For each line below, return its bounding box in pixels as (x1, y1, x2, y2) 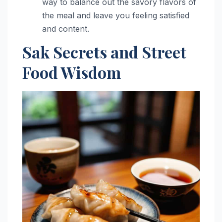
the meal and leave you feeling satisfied (42, 10, 189, 20)
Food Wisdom (22, 61, 121, 83)
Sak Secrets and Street (22, 41, 186, 63)
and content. (42, 23, 89, 34)
